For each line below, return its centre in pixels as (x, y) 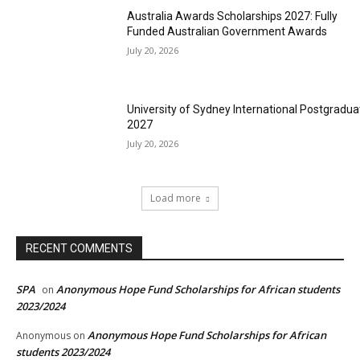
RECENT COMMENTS (79, 249)
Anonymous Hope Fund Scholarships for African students (198, 290)
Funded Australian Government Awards (227, 32)
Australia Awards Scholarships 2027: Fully (233, 16)
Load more (176, 198)
